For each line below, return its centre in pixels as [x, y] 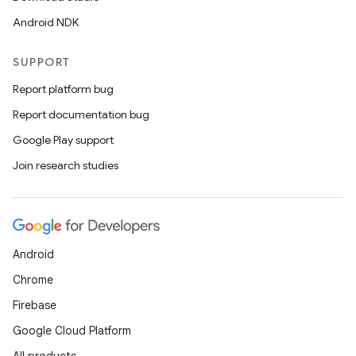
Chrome [33, 280]
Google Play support [63, 140]
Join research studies [66, 165]
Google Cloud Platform [72, 331]
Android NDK [46, 22]
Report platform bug [63, 89]
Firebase [35, 305]
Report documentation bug [81, 114]
